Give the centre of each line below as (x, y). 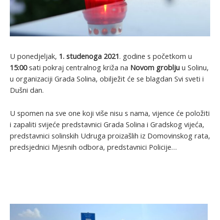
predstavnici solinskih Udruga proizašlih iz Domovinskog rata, (110, 135)
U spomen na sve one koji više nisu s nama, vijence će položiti (110, 113)
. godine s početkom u (156, 56)
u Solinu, (195, 68)
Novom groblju (156, 68)
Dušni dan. (27, 90)
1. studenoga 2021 (89, 56)
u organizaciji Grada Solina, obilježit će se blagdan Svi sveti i (107, 79)
